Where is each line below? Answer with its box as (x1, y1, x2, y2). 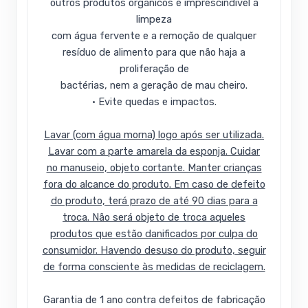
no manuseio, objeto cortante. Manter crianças (46, 162, 262, 175)
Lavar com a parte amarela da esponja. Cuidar (48, 145, 260, 158)
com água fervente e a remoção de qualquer (52, 30, 256, 43)
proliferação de (119, 63, 189, 76)
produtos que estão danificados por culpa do (50, 228, 258, 241)
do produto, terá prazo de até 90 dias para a (50, 195, 258, 208)
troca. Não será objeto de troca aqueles (63, 211, 245, 224)
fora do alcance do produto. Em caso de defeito (43, 178, 265, 191)
